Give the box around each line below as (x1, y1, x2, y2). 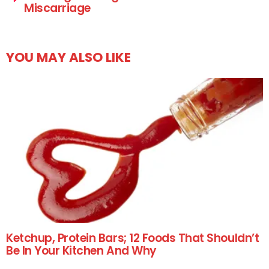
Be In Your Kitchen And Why (6, 242, 156, 259)
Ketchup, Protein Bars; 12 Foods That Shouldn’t (6, 229, 259, 246)
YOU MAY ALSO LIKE (6, 48, 131, 66)
